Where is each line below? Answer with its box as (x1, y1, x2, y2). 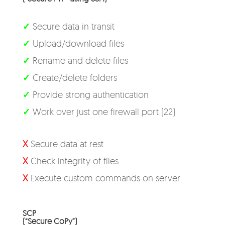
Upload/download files (30, 38, 124, 49)
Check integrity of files (28, 155, 119, 166)
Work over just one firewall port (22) (30, 106, 175, 117)
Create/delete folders (30, 72, 117, 83)
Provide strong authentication (30, 89, 149, 100)
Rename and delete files (30, 55, 128, 66)
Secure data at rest (28, 138, 103, 149)
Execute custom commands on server (28, 172, 180, 183)
